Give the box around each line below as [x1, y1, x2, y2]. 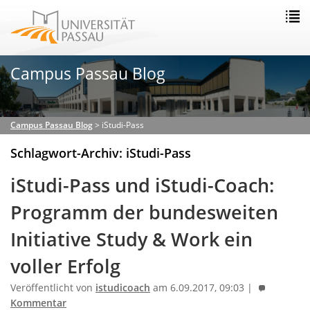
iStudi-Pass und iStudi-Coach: [10, 172, 274, 198]
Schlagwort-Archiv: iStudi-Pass [10, 144, 191, 161]
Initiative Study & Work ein [10, 226, 253, 252]
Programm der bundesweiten [10, 199, 278, 225]
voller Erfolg [10, 253, 120, 279]
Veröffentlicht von [10, 281, 95, 294]
